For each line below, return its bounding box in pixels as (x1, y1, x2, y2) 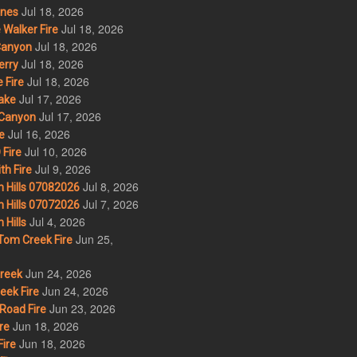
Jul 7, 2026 (82, 196, 139, 213)
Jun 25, (75, 231, 113, 248)
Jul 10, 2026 (24, 143, 87, 160)
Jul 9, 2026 (34, 161, 91, 178)
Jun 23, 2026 (49, 300, 116, 317)
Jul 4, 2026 (29, 214, 85, 230)
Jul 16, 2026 (7, 126, 70, 143)
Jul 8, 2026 (82, 178, 139, 195)
